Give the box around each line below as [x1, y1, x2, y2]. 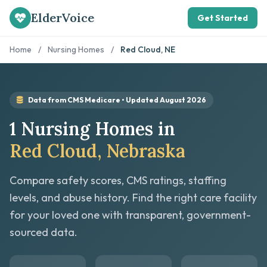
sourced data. [10, 225, 77, 239]
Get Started [197, 13, 248, 23]
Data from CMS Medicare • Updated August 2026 [28, 95, 206, 104]
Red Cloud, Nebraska [10, 139, 185, 162]
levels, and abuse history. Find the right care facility [10, 191, 257, 204]
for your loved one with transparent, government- [10, 208, 251, 222]
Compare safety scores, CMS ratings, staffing [10, 173, 226, 187]
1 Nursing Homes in [10, 117, 175, 140]
